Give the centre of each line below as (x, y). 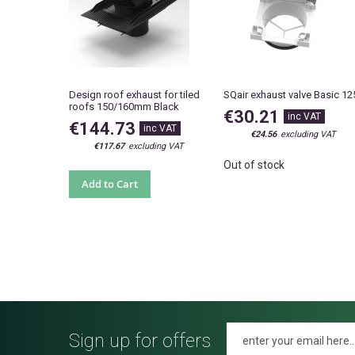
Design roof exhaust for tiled (134, 95)
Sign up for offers (140, 340)
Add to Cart (110, 184)
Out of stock (254, 165)
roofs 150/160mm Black (124, 107)
